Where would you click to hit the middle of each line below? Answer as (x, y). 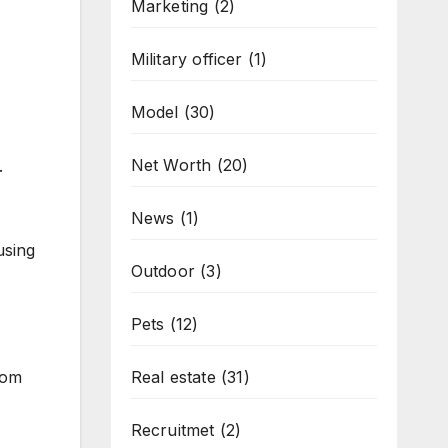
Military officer (186, 59)
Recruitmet (172, 430)
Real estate (173, 377)
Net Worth (171, 165)
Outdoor (162, 271)
